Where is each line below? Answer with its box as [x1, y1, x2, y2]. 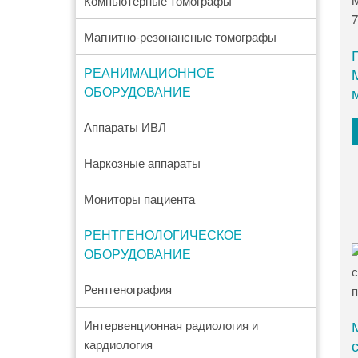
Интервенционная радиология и [83, 316, 258, 333]
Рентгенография [83, 280, 172, 297]
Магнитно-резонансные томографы [83, 28, 276, 45]
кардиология [83, 336, 153, 352]
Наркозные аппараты [83, 154, 201, 171]
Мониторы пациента [83, 190, 195, 207]
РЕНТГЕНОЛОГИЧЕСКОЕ [83, 225, 242, 244]
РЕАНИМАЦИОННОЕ [83, 63, 215, 82]
